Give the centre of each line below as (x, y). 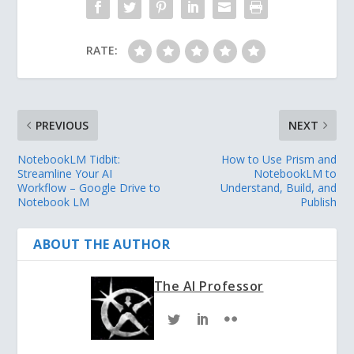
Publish (318, 202)
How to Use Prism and (279, 160)
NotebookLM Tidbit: (69, 160)
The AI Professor (209, 286)
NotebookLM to (295, 174)
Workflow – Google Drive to (89, 188)
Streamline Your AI (65, 174)
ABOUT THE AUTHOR (102, 245)
